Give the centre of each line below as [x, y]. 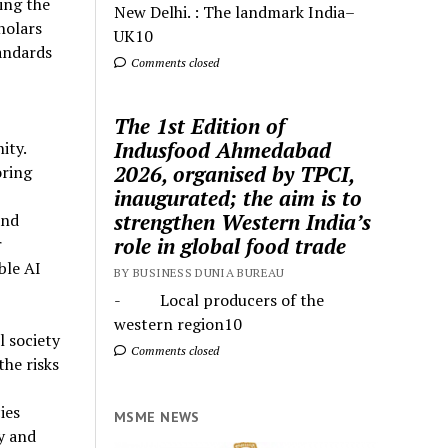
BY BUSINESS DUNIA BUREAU [199, 272]
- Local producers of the [219, 299]
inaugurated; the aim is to [238, 197]
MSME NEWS [157, 416]
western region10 [178, 323]
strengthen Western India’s [243, 221]
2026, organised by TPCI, [234, 173]
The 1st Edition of [200, 125]
